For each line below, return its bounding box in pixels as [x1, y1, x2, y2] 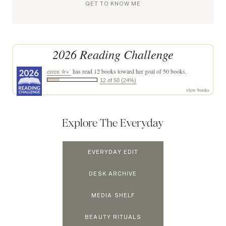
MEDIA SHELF [91, 192, 135, 198]
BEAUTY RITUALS [85, 213, 141, 220]
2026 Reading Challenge [52, 45, 174, 63]
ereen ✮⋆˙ [47, 67, 71, 75]
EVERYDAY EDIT [87, 148, 139, 155]
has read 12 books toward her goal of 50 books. [71, 67, 187, 75]
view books [186, 86, 209, 93]
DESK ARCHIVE [89, 170, 137, 177]
